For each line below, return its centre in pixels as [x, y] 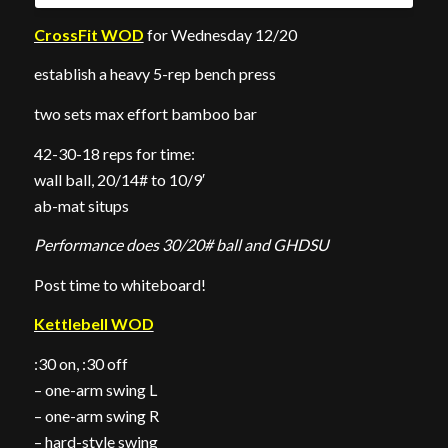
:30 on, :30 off [80, 363]
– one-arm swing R [96, 415]
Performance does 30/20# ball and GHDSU [181, 245]
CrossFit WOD [88, 34]
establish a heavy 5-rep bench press [154, 74]
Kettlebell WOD [93, 324]
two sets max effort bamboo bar [145, 113]
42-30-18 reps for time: [114, 153]
